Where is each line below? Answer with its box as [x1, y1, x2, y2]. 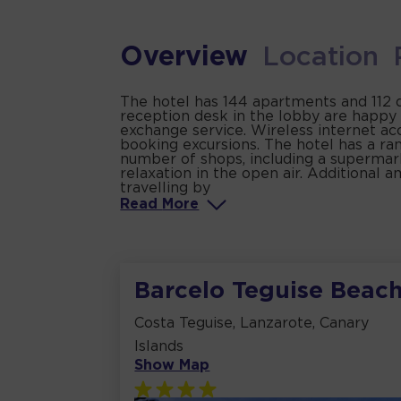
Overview [120, 46, 249, 71]
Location [262, 46, 380, 71]
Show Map [134, 359, 210, 373]
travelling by [120, 182, 211, 196]
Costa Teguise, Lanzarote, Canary [134, 317, 370, 331]
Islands [134, 340, 184, 354]
